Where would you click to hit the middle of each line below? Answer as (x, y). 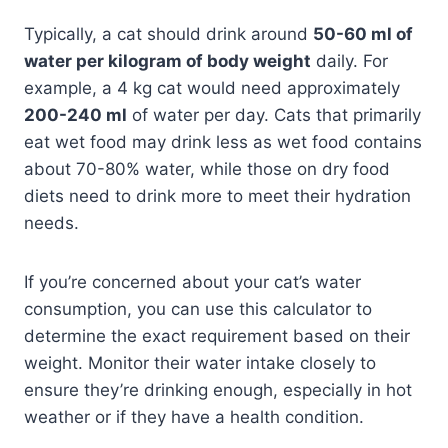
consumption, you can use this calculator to (198, 308)
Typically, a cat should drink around (168, 33)
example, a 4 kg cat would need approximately (212, 87)
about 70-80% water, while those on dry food (207, 168)
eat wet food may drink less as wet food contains (223, 141)
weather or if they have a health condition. (194, 416)
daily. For (349, 60)
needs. (51, 222)
